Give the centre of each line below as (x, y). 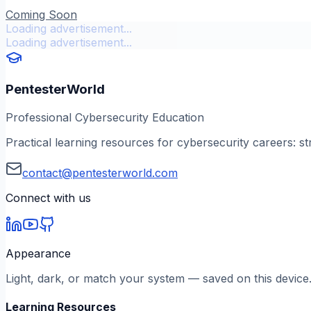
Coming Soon (41, 14)
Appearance (38, 253)
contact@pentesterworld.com (100, 173)
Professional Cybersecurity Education (105, 117)
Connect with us (48, 197)
